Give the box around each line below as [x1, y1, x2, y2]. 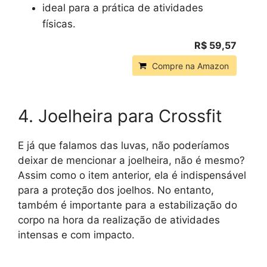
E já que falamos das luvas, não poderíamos [18, 139, 229, 151]
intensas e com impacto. [18, 228, 135, 241]
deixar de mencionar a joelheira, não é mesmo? [18, 154, 245, 166]
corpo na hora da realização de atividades [18, 213, 220, 226]
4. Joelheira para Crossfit [18, 105, 222, 126]
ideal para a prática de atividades [42, 1, 203, 14]
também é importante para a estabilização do [18, 198, 237, 211]
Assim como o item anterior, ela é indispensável [18, 169, 246, 181]
